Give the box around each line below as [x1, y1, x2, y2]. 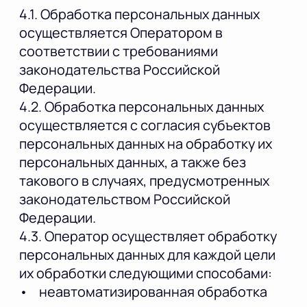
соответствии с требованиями [19, 41, 218, 60]
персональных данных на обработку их [19, 134, 272, 153]
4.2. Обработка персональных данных [19, 97, 264, 116]
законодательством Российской [19, 189, 230, 208]
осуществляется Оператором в [19, 23, 223, 42]
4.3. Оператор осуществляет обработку [19, 226, 277, 245]
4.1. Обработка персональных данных [19, 4, 260, 23]
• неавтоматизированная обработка [19, 282, 267, 301]
